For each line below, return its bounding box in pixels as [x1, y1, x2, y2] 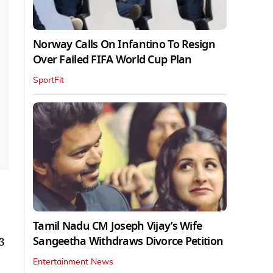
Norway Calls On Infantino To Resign [33, 36, 215, 52]
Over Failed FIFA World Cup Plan [33, 51, 192, 68]
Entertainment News [33, 257, 113, 266]
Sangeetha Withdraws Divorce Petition [33, 233, 224, 249]
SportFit [33, 76, 64, 85]
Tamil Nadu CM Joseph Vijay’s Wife [33, 218, 202, 234]
